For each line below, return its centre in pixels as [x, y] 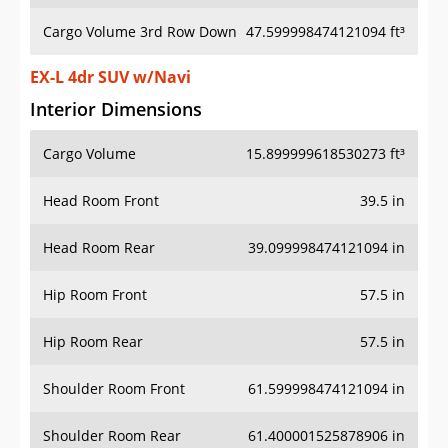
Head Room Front [101, 201]
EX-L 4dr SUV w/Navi [110, 77]
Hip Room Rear [93, 342]
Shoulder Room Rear [112, 436]
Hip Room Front [95, 295]
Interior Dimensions [116, 109]
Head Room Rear [99, 248]
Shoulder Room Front [114, 389]
